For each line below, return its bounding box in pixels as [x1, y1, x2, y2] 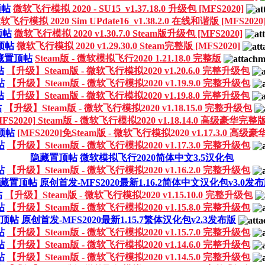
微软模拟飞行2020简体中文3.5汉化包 [79, 152, 234, 163]
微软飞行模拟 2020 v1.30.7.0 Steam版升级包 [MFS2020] [14, 28, 243, 38]
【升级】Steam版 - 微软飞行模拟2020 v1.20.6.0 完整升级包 [7, 65, 250, 76]
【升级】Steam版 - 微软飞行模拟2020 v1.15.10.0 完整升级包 [4, 189, 253, 200]
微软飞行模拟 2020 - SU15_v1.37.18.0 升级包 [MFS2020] [13, 3, 244, 14]
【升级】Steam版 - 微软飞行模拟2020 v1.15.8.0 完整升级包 [7, 202, 250, 212]
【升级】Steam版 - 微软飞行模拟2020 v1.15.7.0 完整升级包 [7, 227, 250, 237]
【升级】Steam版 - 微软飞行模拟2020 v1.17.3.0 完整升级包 [7, 140, 250, 150]
